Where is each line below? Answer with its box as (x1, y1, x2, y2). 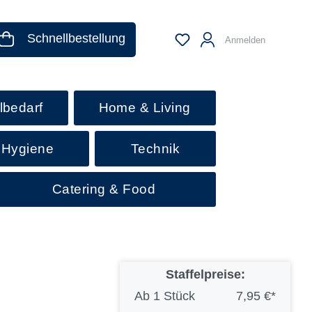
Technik (130, 141, 180, 156)
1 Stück (153, 289, 195, 304)
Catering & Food (52, 181, 156, 196)
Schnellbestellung (27, 31, 126, 45)
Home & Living (98, 100, 191, 116)
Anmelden (224, 34, 265, 45)
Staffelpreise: (165, 267, 245, 282)
